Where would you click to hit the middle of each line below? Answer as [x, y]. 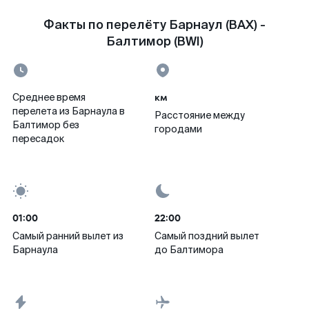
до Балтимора [189, 250]
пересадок [38, 139]
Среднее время [49, 97]
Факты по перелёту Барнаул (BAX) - [154, 25]
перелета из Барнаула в [69, 111]
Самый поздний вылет [207, 236]
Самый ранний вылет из [68, 236]
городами [178, 129]
